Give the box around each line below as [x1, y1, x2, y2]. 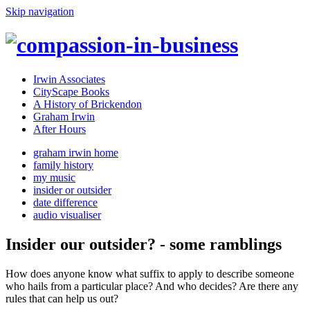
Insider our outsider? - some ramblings [6, 235, 282, 253]
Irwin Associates [33, 73, 105, 85]
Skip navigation [6, 6, 74, 17]
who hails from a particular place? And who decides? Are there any [6, 280, 298, 292]
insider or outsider [33, 183, 111, 196]
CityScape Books [33, 85, 109, 98]
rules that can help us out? [6, 292, 118, 304]
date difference [33, 196, 98, 208]
